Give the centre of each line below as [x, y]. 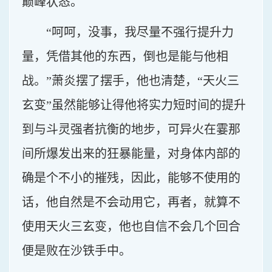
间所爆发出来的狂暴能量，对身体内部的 [131, 154]
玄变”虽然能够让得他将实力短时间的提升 [134, 105]
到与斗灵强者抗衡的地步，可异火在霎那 [131, 129]
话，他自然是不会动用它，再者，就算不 [131, 202]
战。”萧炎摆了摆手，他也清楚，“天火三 [131, 81]
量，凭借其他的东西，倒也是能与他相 [125, 56]
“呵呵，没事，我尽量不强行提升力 [140, 32]
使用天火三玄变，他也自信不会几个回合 [131, 226]
